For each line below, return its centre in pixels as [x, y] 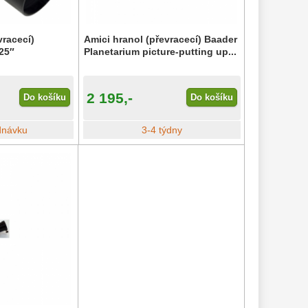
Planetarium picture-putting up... [160, 51]
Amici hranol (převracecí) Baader [160, 39]
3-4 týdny [162, 130]
